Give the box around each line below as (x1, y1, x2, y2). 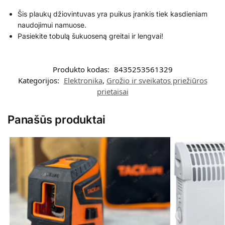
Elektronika (63, 75, 102, 86)
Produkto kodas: (52, 64, 111, 75)
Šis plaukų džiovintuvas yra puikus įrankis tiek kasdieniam (18, 10, 207, 19)
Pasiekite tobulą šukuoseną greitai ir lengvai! (18, 32, 163, 41)
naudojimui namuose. (18, 21, 86, 30)
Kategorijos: (18, 75, 61, 86)
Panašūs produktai (8, 113, 106, 127)
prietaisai (96, 86, 129, 97)
